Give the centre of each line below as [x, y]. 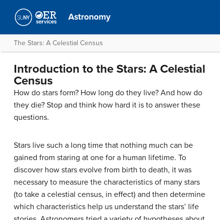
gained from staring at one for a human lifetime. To [100, 158]
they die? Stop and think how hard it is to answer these [107, 105]
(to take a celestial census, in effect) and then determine [110, 194]
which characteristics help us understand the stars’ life [106, 207]
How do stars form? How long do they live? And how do [108, 93]
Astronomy [90, 17]
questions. [31, 117]
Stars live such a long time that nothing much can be [103, 145]
